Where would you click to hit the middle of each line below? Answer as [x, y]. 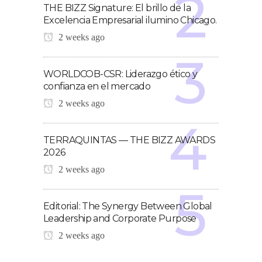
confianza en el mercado [97, 86]
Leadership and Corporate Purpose [120, 218]
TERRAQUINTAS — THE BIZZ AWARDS [129, 140]
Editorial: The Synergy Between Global [128, 206]
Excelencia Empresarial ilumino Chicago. [130, 20]
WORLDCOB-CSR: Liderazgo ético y [120, 74]
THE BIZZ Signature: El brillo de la [117, 8]
